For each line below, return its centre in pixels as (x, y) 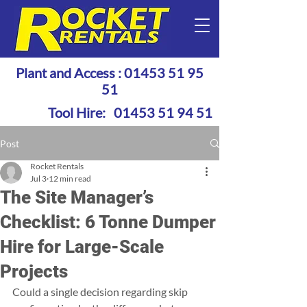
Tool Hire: (81, 112)
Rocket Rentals (57, 166)
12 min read (70, 179)
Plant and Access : (70, 73)
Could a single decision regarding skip (101, 292)
